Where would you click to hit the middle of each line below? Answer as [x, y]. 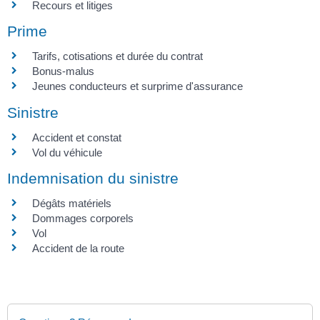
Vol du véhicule [67, 152]
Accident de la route [78, 248]
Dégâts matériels [72, 203]
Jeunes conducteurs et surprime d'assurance [137, 86]
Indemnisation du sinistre [93, 178]
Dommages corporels [83, 218]
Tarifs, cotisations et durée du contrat [117, 56]
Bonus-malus [63, 71]
